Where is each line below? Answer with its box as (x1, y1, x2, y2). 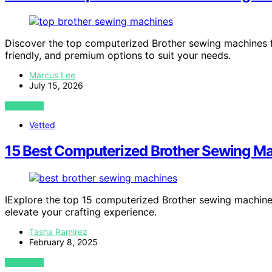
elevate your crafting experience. (5, 206, 157, 219)
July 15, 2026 (29, 80, 83, 91)
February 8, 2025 (29, 237, 98, 248)
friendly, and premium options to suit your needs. (5, 49, 231, 62)
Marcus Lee (29, 70, 75, 81)
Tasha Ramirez (29, 226, 87, 237)
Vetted (29, 120, 55, 131)
